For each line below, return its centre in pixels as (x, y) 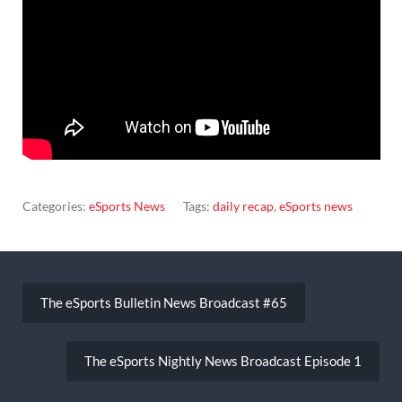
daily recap (243, 205)
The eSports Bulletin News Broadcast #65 (163, 303)
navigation (66, 306)
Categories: (55, 205)
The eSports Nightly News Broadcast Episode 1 (223, 361)
